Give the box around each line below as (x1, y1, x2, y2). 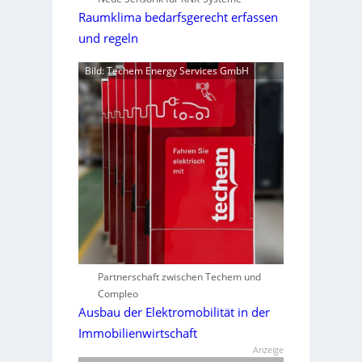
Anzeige (253, 343, 284, 356)
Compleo (97, 287, 138, 301)
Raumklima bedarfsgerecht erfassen (78, 9, 278, 26)
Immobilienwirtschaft (78, 325, 197, 342)
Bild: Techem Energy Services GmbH (84, 64, 249, 78)
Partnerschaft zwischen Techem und (97, 270, 261, 284)
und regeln (78, 30, 138, 47)
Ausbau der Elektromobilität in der (78, 304, 270, 321)
